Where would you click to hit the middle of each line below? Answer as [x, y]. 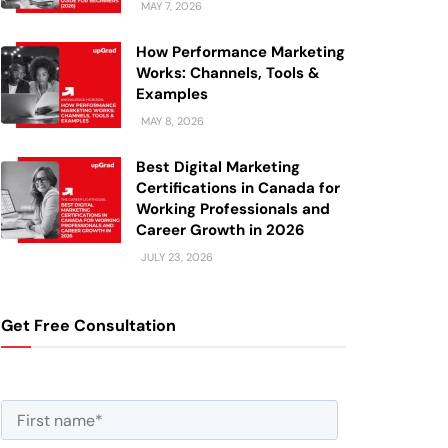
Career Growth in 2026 [220, 230]
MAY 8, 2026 [171, 121]
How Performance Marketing [240, 52]
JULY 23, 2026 [175, 257]
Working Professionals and [233, 209]
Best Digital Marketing [218, 167]
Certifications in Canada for [238, 188]
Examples [172, 94]
